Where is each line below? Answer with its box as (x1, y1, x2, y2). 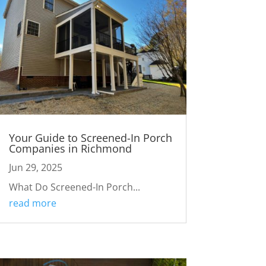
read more (8, 197, 56, 210)
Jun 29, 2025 (8, 161, 62, 175)
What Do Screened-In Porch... (8, 180, 140, 194)
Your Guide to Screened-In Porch (8, 131, 172, 145)
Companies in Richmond (8, 141, 132, 156)
